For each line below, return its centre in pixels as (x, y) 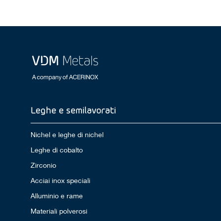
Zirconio (44, 165)
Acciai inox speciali (61, 181)
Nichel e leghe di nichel (67, 135)
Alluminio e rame (57, 196)
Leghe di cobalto (57, 150)
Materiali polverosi (59, 211)
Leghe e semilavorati (74, 110)
